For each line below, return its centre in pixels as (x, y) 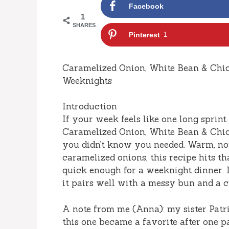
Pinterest (144, 35)
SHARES (84, 25)
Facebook (146, 6)
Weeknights (87, 81)
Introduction (90, 107)
